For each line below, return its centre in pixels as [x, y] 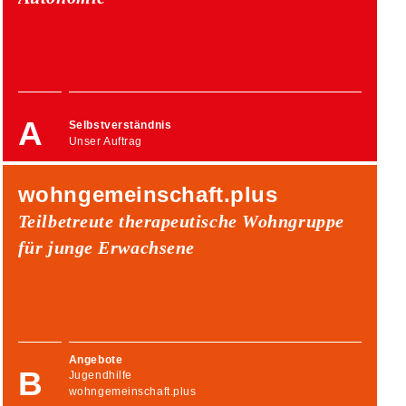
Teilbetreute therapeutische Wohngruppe [181, 221]
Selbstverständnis [120, 126]
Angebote [96, 359]
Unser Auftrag [105, 141]
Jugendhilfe [100, 376]
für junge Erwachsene [106, 247]
